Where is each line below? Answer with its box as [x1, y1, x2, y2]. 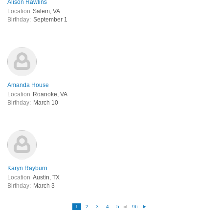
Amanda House [7, 81, 49, 88]
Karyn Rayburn [7, 164, 47, 172]
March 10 [33, 99, 58, 106]
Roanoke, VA [33, 90, 67, 98]
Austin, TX [33, 174, 60, 181]
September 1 [33, 16, 67, 23]
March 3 [33, 182, 55, 189]
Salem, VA [33, 7, 60, 15]
